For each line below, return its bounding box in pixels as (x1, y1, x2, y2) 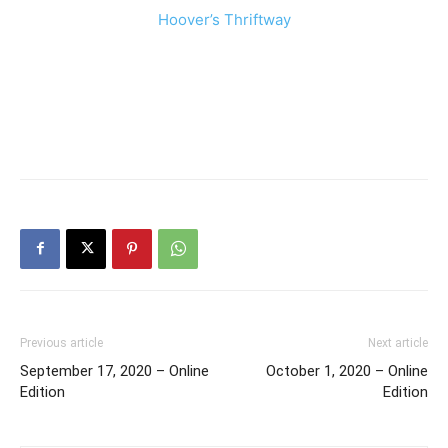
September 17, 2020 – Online (20, 361, 209, 380)
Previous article (20, 335, 103, 350)
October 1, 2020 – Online (266, 361, 428, 380)
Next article (368, 335, 428, 350)
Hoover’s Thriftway (157, 9, 291, 29)
